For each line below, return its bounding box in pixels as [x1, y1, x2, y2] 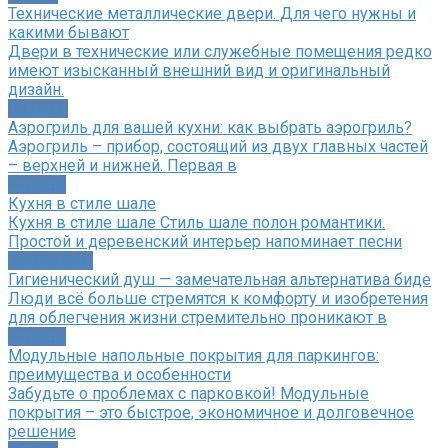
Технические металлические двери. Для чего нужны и [8, 3, 416, 23]
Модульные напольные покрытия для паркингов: [8, 345, 379, 365]
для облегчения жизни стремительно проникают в [8, 307, 387, 327]
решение [8, 421, 76, 441]
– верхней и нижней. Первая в [8, 155, 237, 175]
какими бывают [8, 22, 129, 42]
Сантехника [8, 250, 93, 270]
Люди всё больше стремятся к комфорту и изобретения [8, 288, 428, 308]
